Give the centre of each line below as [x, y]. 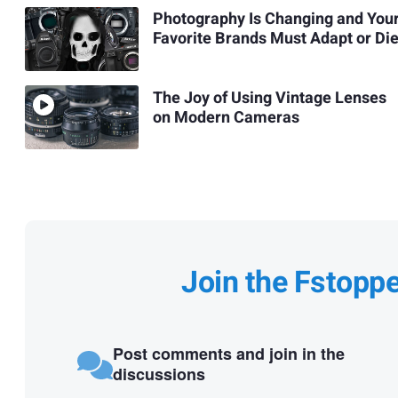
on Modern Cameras [226, 117]
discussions [159, 374]
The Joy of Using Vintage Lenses [269, 98]
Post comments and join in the [228, 354]
